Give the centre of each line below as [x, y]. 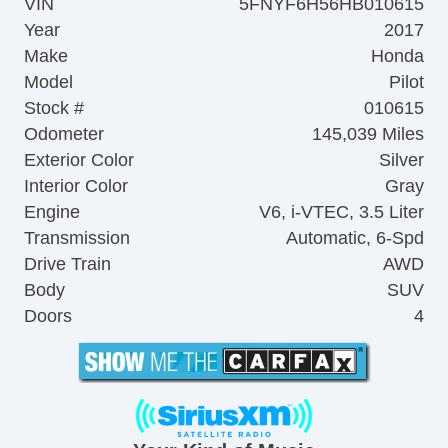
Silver [401, 159]
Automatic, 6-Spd [355, 237]
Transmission [77, 237]
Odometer [64, 133]
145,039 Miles [368, 133]
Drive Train [67, 263]
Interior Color [76, 185]
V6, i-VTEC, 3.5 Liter [341, 211]
